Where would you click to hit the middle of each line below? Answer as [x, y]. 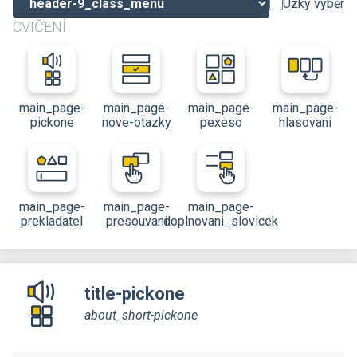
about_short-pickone [141, 315]
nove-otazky [136, 122]
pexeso [221, 122]
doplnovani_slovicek [221, 221]
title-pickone [135, 293]
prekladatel [52, 221]
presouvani [136, 221]
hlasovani [305, 122]
